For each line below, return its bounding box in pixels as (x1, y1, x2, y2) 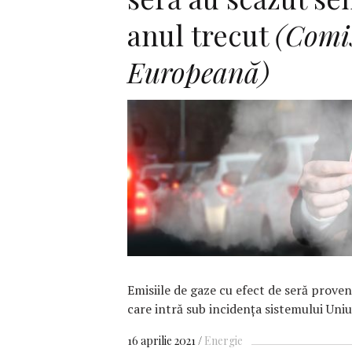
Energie (204, 333, 243, 349)
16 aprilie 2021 (127, 333, 196, 349)
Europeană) (127, 52, 269, 90)
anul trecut (127, 15, 275, 53)
